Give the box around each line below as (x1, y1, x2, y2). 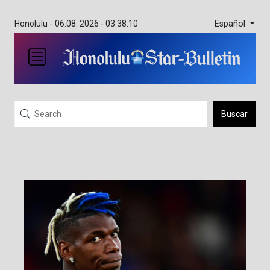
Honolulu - (14, 19, 52, 28)
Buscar (221, 108, 248, 119)
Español (214, 18, 248, 29)
